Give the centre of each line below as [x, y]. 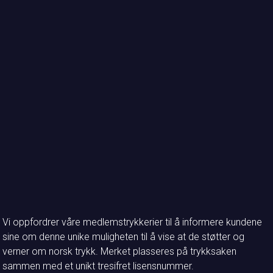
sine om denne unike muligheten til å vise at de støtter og [123, 236]
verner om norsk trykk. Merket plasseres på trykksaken [119, 251]
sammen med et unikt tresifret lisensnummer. [98, 266]
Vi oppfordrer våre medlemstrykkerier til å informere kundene [132, 222]
